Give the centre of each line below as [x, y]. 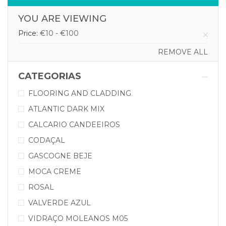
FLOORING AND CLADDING [80, 93]
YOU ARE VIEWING [62, 19]
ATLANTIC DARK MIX [66, 109]
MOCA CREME [55, 172]
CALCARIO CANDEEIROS [74, 125]
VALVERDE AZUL [60, 203]
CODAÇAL [47, 140]
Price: [29, 33]
